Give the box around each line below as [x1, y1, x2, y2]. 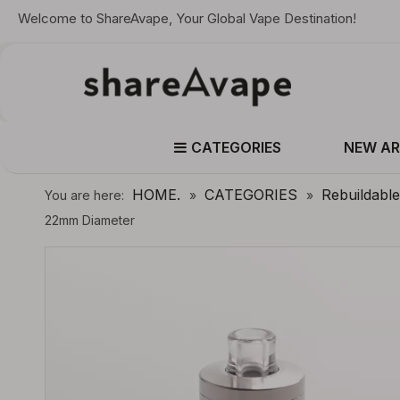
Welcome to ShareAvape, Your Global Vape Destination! [18, 10, 356, 27]
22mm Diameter [45, 212, 135, 228]
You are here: [45, 187, 124, 203]
